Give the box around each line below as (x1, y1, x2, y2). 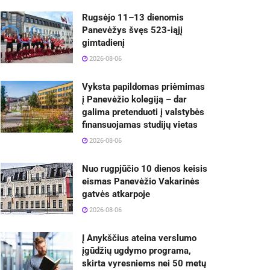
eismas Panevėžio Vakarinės (82, 175, 199, 187)
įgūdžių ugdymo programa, (82, 245, 191, 256)
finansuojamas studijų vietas (82, 119, 198, 130)
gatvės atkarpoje (82, 188, 150, 199)
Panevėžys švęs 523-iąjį (82, 24, 183, 36)
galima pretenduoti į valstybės (82, 106, 204, 118)
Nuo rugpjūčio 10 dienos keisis (82, 163, 207, 174)
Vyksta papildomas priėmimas (82, 81, 205, 92)
